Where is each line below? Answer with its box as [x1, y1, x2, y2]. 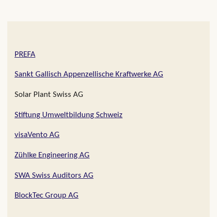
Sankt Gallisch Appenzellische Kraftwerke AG [15, 71, 163, 79]
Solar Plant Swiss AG [15, 91, 83, 99]
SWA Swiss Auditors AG [15, 171, 93, 180]
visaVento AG [15, 131, 60, 139]
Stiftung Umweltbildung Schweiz [15, 111, 123, 119]
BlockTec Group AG [15, 192, 78, 200]
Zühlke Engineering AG [15, 151, 90, 159]
